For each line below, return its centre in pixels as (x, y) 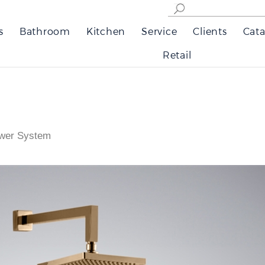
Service (159, 31)
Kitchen (106, 31)
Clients (210, 31)
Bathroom (45, 31)
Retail (177, 55)
